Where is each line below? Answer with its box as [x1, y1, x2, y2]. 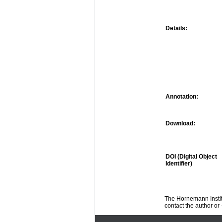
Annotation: [166, 93, 198, 100]
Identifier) [166, 160, 192, 167]
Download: [166, 119, 195, 127]
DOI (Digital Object [166, 153, 217, 160]
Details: [166, 24, 187, 32]
